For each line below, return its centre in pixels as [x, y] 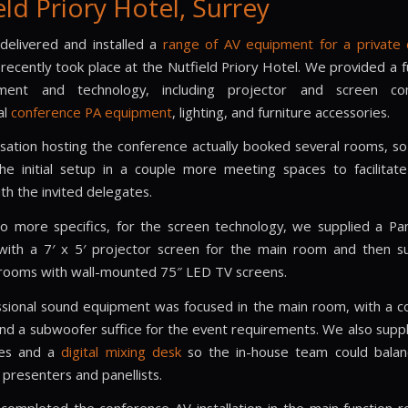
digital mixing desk [121, 351]
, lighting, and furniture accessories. [283, 112]
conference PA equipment [92, 112]
